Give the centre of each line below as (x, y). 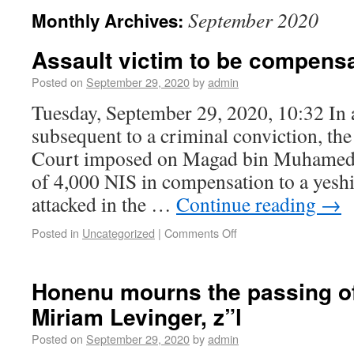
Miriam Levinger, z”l (137, 316)
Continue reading (249, 204)
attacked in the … (104, 204)
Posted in (55, 233)
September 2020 (253, 20)
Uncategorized (119, 233)
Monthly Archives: (110, 21)
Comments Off (201, 233)
